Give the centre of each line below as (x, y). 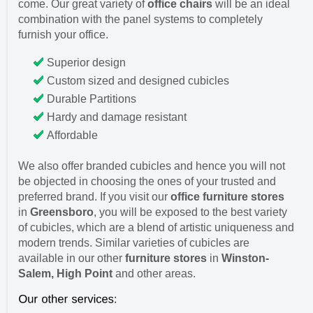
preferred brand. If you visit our (93, 197)
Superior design (86, 63)
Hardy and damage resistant (117, 117)
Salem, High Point (65, 274)
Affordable (72, 136)
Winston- (245, 259)
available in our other (72, 259)
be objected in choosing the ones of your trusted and (147, 182)
